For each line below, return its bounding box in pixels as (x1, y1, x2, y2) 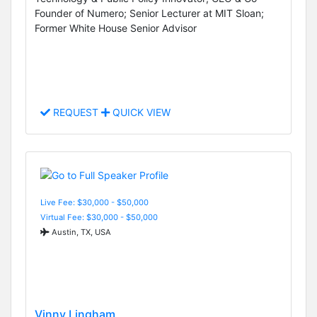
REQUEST (50, 106, 101, 119)
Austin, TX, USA (50, 226, 111, 237)
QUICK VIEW (110, 106, 171, 119)
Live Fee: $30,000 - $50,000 (40, 197, 149, 207)
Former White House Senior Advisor (35, 21, 197, 34)
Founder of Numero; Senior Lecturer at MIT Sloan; (35, 6, 264, 19)
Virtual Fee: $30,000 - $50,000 (40, 212, 158, 222)
